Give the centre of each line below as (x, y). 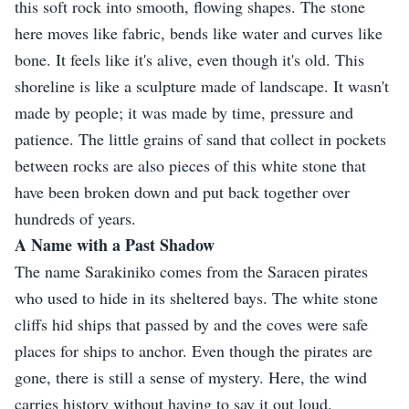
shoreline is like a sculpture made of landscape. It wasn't (202, 86)
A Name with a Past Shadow (115, 245)
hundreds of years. (75, 219)
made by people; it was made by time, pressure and (184, 113)
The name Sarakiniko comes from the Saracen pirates (191, 272)
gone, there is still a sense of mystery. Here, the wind (191, 378)
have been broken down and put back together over (182, 192)
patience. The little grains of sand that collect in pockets (200, 139)
